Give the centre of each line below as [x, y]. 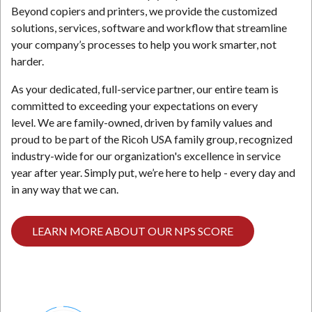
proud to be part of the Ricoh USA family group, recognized [152, 139]
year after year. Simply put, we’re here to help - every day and [153, 173]
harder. [28, 61]
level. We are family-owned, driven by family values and [142, 123]
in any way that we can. [66, 189]
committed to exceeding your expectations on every [134, 106]
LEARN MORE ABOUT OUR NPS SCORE [133, 231]
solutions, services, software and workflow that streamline [149, 28]
